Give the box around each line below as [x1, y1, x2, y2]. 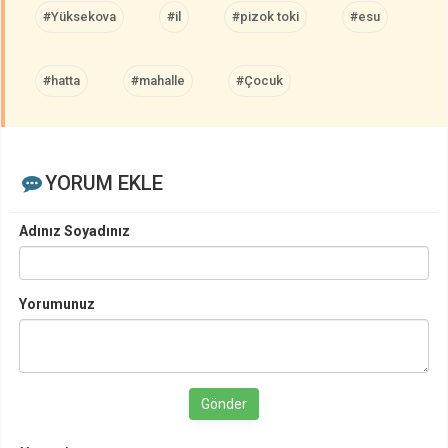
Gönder [201, 395, 247, 412]
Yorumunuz [19, 295, 95, 312]
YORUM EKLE [44, 170, 163, 195]
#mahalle [131, 72, 185, 88]
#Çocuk [236, 72, 283, 88]
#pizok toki [232, 8, 299, 24]
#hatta [43, 72, 80, 88]
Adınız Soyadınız [19, 222, 130, 239]
